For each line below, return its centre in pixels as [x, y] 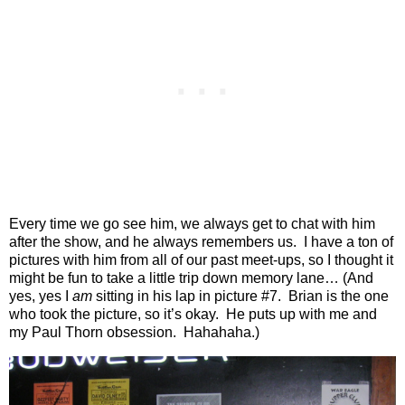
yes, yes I [41, 297]
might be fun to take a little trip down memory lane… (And [191, 278]
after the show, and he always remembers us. [153, 242]
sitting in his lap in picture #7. [187, 297]
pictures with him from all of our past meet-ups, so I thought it [201, 260]
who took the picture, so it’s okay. [114, 315]
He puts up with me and [301, 315]
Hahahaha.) [221, 333]
